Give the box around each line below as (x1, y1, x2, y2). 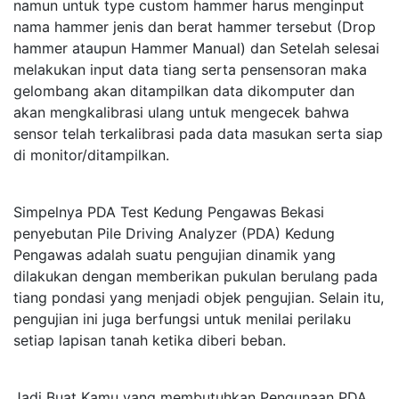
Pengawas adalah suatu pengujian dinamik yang (13, 246, 336, 264)
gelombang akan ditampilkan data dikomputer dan (13, 82, 354, 100)
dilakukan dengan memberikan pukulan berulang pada (13, 267, 378, 285)
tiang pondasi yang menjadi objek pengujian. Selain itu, (13, 289, 384, 306)
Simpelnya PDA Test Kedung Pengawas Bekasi (13, 203, 324, 221)
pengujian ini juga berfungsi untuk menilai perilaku (13, 310, 351, 328)
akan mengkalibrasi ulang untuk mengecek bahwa (13, 103, 349, 121)
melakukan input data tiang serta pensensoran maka (13, 61, 367, 78)
